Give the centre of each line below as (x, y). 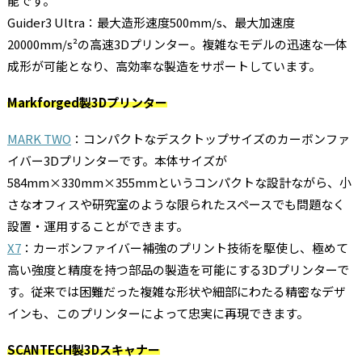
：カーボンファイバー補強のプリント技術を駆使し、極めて (184, 247)
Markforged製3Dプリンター (87, 102)
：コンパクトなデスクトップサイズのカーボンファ (210, 138)
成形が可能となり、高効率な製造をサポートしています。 (164, 65)
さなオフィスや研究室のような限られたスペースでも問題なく (176, 204)
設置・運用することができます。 (97, 225)
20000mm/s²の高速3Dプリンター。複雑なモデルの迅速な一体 (177, 44)
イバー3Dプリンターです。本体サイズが (117, 160)
